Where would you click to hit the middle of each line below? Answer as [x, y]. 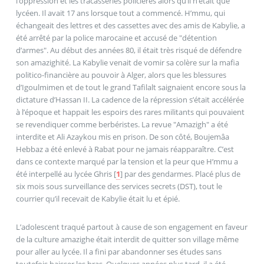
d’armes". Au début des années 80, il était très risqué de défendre [128, 50]
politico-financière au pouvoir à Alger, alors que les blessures [121, 75]
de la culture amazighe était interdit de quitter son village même [127, 239]
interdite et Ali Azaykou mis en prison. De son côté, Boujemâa [122, 137]
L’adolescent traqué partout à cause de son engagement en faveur [131, 227]
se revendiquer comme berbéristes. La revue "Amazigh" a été [122, 125]
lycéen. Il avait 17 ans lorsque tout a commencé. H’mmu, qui [120, 13]
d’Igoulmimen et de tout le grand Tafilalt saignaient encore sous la [131, 88]
